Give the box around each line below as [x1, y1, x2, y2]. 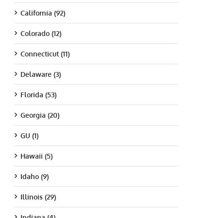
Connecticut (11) [20, 49, 70, 58]
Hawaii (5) [20, 151, 53, 160]
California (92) [20, 8, 65, 17]
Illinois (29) [20, 192, 56, 201]
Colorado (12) [20, 29, 61, 37]
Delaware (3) [20, 70, 61, 78]
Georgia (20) [20, 110, 59, 119]
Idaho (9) [20, 172, 49, 181]
